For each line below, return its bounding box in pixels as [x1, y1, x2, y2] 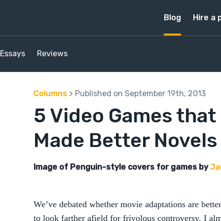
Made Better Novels [34, 129, 217, 152]
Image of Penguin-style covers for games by [34, 162, 210, 172]
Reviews [37, 49, 68, 58]
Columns [34, 89, 67, 98]
